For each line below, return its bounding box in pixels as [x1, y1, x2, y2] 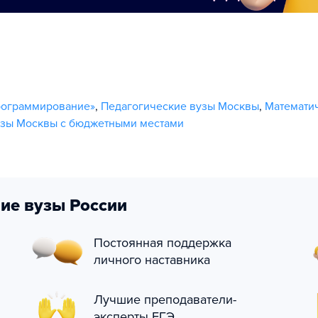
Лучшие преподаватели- [94, 292, 236, 307]
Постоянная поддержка [94, 235, 231, 251]
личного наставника [94, 252, 210, 268]
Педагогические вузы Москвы [101, 99, 259, 114]
